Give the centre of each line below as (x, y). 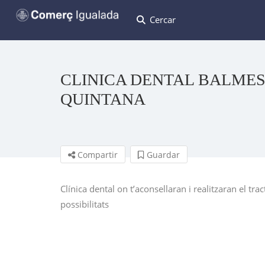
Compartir (96, 155)
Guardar (162, 155)
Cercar (162, 20)
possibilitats (85, 204)
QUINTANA (103, 99)
